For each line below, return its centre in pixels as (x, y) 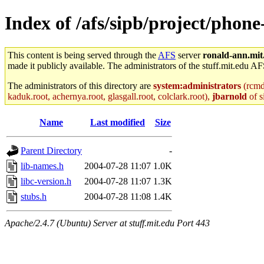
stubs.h (34, 196)
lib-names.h (42, 166)
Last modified (118, 122)
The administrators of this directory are (80, 85)
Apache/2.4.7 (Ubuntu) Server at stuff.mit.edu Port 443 (107, 223)
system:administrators (197, 85)
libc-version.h (46, 181)
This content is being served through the (83, 55)
